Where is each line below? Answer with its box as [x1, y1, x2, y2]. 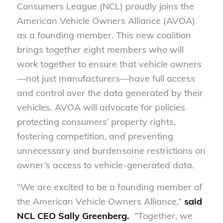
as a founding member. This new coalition [16, 29, 191, 41]
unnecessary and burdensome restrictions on [16, 144, 206, 156]
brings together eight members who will [16, 43, 184, 55]
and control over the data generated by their [16, 87, 203, 99]
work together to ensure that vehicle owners [16, 58, 202, 70]
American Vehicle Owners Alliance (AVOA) [16, 14, 195, 26]
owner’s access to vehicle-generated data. [16, 159, 194, 171]
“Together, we [129, 210, 193, 222]
